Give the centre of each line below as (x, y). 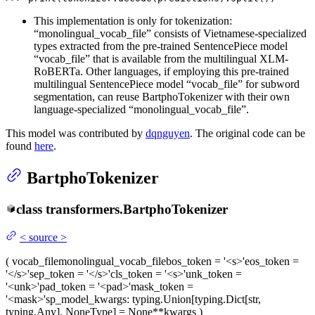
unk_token (209, 274)
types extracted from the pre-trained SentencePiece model (161, 46)
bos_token (189, 262)
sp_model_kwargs (86, 300)
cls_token (131, 274)
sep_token (52, 274)
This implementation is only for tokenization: (133, 20)
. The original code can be (247, 133)
